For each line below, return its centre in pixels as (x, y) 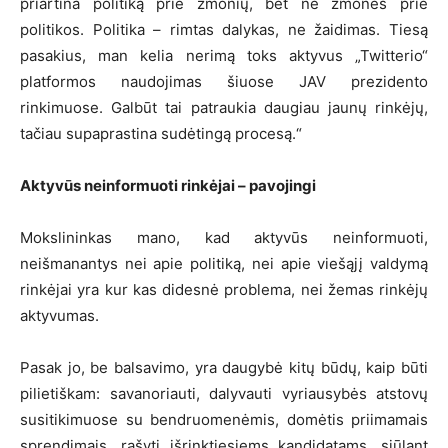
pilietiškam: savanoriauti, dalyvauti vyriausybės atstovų (224, 394)
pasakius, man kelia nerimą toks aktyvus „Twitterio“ (224, 56)
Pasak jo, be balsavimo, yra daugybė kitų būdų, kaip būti (224, 368)
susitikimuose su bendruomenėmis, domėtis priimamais (224, 420)
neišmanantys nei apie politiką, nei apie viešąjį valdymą (224, 264)
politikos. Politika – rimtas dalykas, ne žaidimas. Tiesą (224, 30)
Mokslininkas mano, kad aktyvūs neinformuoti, (224, 238)
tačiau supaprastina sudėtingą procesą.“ (161, 134)
